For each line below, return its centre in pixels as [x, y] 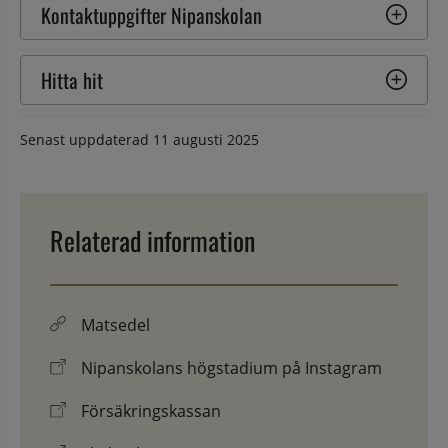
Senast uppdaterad [86, 139]
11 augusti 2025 [206, 139]
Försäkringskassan [151, 410]
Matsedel [115, 324]
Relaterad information [152, 240]
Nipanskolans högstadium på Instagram [231, 367]
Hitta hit [72, 79]
